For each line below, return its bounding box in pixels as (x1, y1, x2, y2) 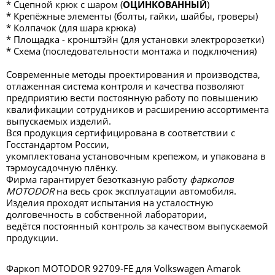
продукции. (6, 231, 58, 244)
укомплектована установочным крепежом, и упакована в (6, 150, 266, 162)
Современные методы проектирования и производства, (6, 68, 260, 80)
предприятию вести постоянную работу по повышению (6, 91, 258, 104)
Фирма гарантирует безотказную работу (6, 173, 190, 185)
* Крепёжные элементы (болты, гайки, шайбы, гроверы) (6, 10, 258, 22)
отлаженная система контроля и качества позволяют (6, 80, 244, 92)
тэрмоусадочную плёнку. (6, 161, 118, 174)
